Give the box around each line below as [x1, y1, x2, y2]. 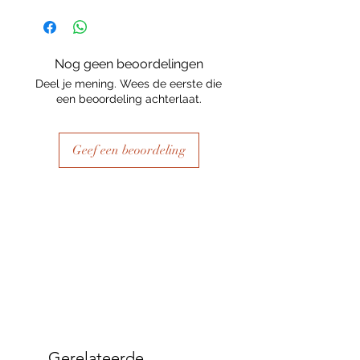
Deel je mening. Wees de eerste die [35, 77, 222, 90]
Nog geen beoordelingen [54, 56, 203, 72]
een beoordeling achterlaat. [55, 92, 202, 105]
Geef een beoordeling [72, 142, 186, 158]
